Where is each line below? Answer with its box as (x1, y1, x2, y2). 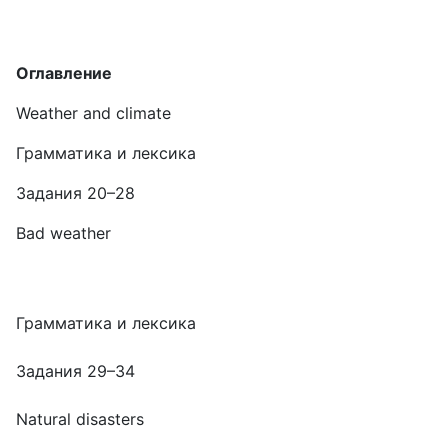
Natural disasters (16, 409, 144, 429)
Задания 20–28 (16, 183, 135, 203)
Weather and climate (16, 103, 171, 123)
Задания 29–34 (16, 361, 135, 381)
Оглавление (16, 63, 112, 83)
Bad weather (16, 223, 111, 243)
